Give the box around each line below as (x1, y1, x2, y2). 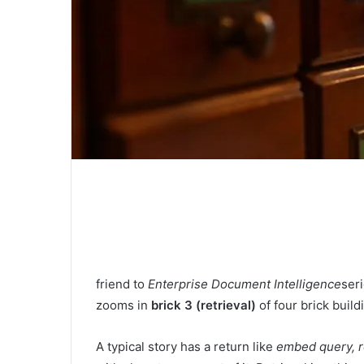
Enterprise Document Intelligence (148, 276, 341, 292)
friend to (96, 276, 148, 292)
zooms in (96, 297, 151, 314)
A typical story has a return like (96, 339, 276, 355)
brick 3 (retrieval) (151, 297, 256, 314)
